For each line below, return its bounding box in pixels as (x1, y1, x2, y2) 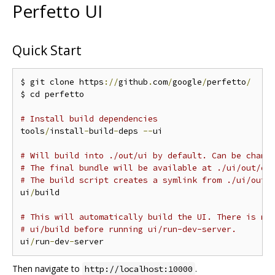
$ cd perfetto (20, 88, 84, 99)
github (118, 76, 148, 87)
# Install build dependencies (20, 113, 158, 124)
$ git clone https (20, 76, 104, 87)
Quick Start (12, 41, 82, 59)
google (172, 76, 202, 87)
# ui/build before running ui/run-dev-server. (20, 223, 236, 234)
